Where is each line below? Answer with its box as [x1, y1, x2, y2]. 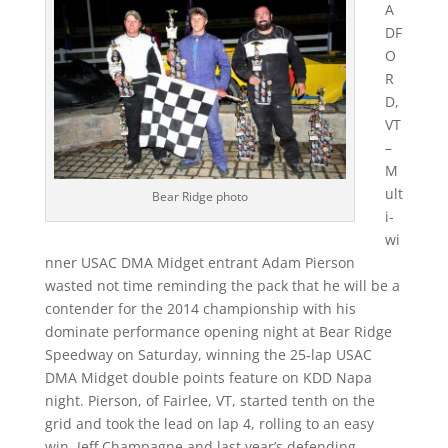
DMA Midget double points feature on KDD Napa [44, 368, 372, 387]
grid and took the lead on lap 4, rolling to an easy [44, 414, 374, 433]
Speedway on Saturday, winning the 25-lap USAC [44, 345, 372, 364]
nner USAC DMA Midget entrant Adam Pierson [44, 253, 355, 272]
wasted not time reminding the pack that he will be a [44, 276, 400, 295]
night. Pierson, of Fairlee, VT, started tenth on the [44, 391, 375, 410]
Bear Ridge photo [151, 187, 248, 205]
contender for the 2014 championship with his [44, 299, 356, 318]
